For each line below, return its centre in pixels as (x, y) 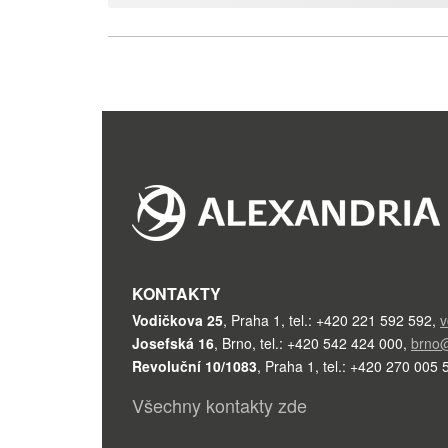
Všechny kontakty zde (219, 405)
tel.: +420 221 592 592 (358, 320)
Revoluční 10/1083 (194, 366)
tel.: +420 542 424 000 (329, 343)
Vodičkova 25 (177, 320)
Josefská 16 (173, 343)
